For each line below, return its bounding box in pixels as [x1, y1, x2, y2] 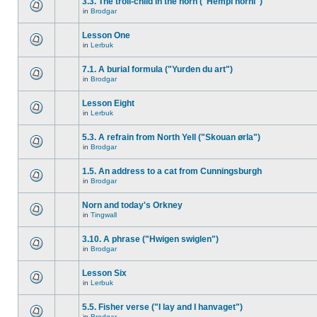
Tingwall [91, 211, 117, 219]
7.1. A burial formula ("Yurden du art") [82, 64, 233, 74]
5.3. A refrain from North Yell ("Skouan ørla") [82, 132, 260, 142]
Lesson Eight [82, 98, 134, 108]
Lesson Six [82, 268, 127, 278]
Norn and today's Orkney [82, 200, 183, 210]
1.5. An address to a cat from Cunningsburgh [82, 166, 262, 176]
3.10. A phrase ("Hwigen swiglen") [82, 234, 219, 244]
